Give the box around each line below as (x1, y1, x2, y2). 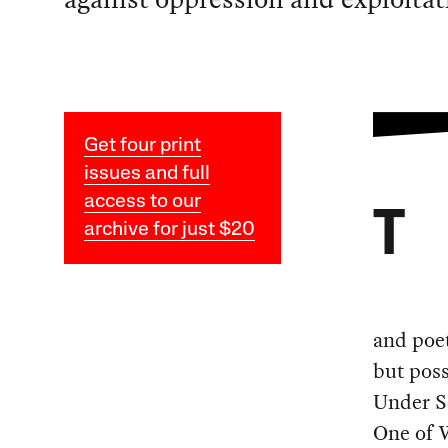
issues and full (83, 163, 210, 184)
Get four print (83, 135, 201, 156)
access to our (83, 191, 201, 212)
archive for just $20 (83, 219, 255, 240)
